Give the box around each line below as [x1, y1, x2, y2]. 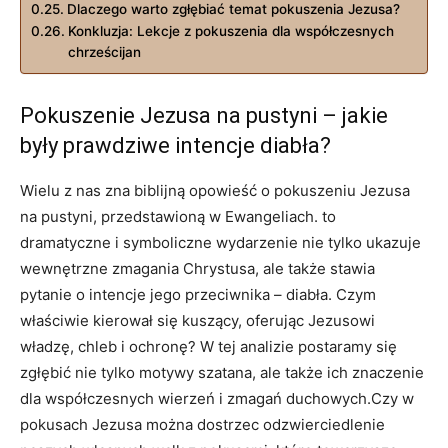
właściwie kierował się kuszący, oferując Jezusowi [20, 310, 375, 330]
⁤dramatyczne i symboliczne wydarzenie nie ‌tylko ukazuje [20, 232, 421, 252]
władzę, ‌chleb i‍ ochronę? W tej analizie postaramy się [20, 336, 397, 356]
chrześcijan [67, 43, 141, 60]
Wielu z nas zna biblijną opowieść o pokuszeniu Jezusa [20, 180, 410, 200]
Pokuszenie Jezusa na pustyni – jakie [20, 102, 388, 128]
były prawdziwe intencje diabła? [20, 132, 331, 158]
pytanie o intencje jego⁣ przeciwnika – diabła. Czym [20, 284, 376, 304]
